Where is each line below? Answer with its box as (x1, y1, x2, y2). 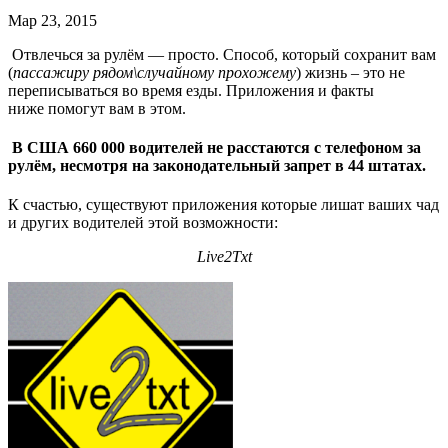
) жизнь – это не (296, 63, 405, 81)
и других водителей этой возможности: (8, 214, 278, 232)
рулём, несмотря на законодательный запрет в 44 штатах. (8, 157, 426, 175)
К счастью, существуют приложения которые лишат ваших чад (8, 196, 439, 214)
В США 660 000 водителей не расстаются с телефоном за (12, 139, 421, 157)
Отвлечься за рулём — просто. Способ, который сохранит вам (12, 45, 436, 63)
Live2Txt (196, 248, 252, 266)
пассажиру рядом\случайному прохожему (13, 63, 296, 81)
